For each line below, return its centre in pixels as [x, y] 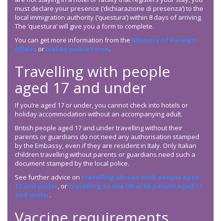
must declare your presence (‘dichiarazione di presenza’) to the [109, 9]
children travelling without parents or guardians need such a [105, 155]
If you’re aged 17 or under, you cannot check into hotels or [101, 105]
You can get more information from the [73, 40]
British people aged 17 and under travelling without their [99, 128]
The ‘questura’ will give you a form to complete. [84, 26]
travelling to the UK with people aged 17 [135, 186]
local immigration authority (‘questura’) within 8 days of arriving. [109, 18]
